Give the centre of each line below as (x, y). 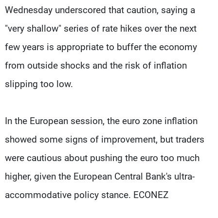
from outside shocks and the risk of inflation (96, 65)
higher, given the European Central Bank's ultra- (100, 176)
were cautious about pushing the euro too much (102, 158)
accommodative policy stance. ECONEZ (87, 195)
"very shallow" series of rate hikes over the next (101, 28)
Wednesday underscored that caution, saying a (100, 10)
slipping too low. (39, 84)
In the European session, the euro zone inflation (101, 121)
